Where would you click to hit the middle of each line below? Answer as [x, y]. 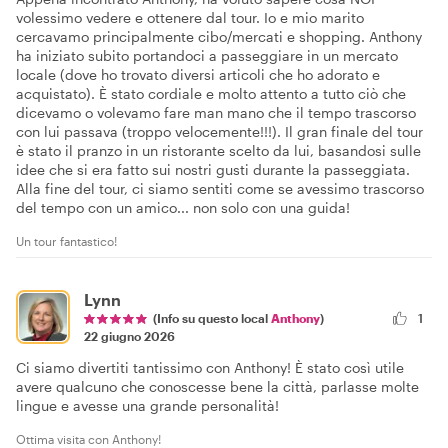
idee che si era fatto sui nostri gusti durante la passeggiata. [213, 169]
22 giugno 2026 [129, 335]
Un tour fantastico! [66, 240]
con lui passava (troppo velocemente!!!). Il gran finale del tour [219, 131]
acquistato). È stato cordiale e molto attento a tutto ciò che [211, 93]
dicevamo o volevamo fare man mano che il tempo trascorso [216, 112]
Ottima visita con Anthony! [88, 438]
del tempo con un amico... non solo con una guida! [183, 207]
